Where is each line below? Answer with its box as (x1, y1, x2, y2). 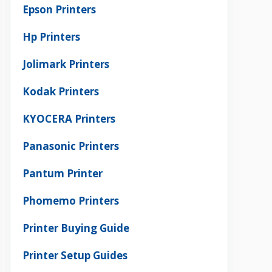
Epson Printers (22, 2, 96, 16)
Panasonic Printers (22, 139, 119, 153)
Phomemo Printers (22, 194, 119, 208)
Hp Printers (22, 30, 80, 44)
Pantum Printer (22, 166, 103, 180)
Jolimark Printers (22, 57, 109, 71)
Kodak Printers (22, 84, 99, 98)
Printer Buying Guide (22, 221, 129, 235)
